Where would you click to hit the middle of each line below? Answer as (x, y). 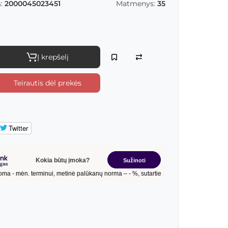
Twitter (18, 128)
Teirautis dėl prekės (47, 83)
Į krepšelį (53, 57)
